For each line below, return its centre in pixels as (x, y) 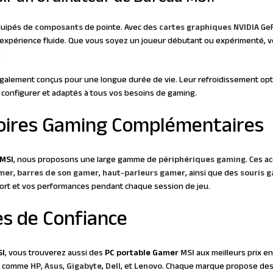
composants (58, 28)
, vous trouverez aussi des (55, 253)
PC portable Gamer (142, 253)
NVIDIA (246, 28)
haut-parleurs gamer (144, 174)
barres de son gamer (58, 174)
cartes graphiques (195, 28)
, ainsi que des (212, 174)
